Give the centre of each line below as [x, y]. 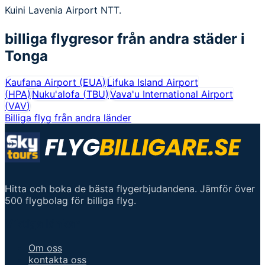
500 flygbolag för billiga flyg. [70, 200]
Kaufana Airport [41, 82]
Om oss [45, 248]
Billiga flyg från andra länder [68, 117]
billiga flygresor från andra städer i [125, 38]
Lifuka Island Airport [153, 82]
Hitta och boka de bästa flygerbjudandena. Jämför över [130, 188]
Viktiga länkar [42, 224]
